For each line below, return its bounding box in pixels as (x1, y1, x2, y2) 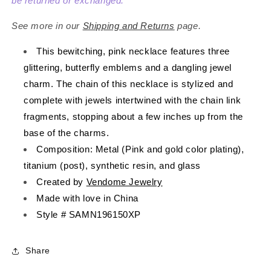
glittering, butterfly (24, 62, 103, 73)
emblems (103, 62, 143, 73)
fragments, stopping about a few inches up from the (24, 111, 244, 122)
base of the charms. (24, 127, 109, 138)
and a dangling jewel (142, 62, 232, 73)
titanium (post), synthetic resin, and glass (24, 160, 201, 171)
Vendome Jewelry (86, 176, 163, 187)
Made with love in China (36, 192, 139, 203)
